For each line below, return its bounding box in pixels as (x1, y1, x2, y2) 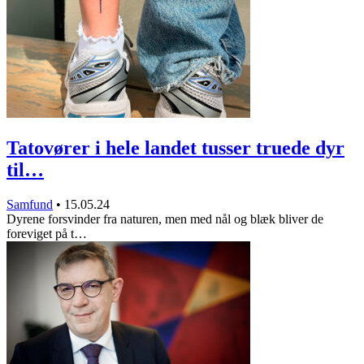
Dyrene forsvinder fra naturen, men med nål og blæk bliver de (6, 211, 323, 226)
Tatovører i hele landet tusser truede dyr (6, 136, 344, 158)
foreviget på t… (6, 226, 87, 240)
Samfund (6, 197, 53, 211)
